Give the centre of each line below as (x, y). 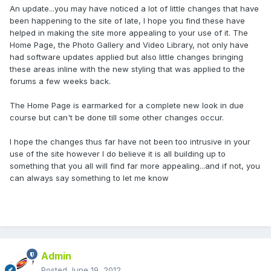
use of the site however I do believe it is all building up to (118, 154)
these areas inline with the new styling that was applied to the (127, 69)
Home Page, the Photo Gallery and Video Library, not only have (129, 45)
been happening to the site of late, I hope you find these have (127, 21)
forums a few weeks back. (60, 81)
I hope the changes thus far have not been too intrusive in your (130, 142)
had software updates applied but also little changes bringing (126, 57)
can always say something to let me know (89, 178)
